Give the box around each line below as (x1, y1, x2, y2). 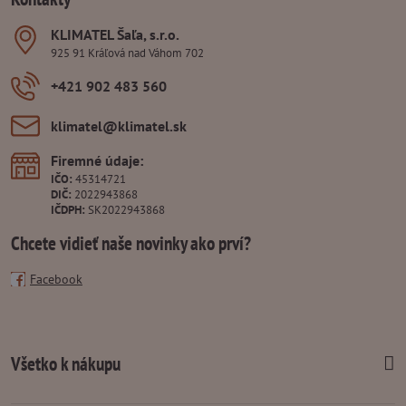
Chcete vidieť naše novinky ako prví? (11, 230, 251, 256)
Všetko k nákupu (11, 351, 121, 376)
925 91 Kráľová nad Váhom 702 (51, 44, 204, 61)
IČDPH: (51, 201, 85, 217)
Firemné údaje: (51, 150, 143, 169)
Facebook (30, 270, 82, 287)
